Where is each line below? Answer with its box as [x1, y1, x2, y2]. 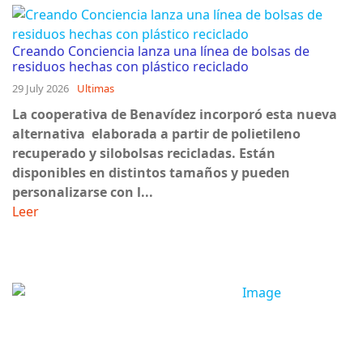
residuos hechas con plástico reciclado [12, 57, 249, 75]
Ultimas [77, 80, 114, 96]
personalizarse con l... [12, 182, 153, 201]
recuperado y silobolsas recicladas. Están [12, 143, 275, 162]
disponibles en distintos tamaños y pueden [12, 163, 290, 181]
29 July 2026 [12, 80, 69, 96]
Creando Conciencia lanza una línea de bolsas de [12, 41, 310, 60]
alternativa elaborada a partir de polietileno [12, 124, 301, 143]
